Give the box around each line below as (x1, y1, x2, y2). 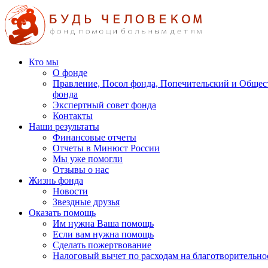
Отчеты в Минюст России (53, 143, 160, 154)
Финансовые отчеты (53, 132, 136, 143)
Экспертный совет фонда (53, 100, 156, 111)
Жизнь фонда (29, 175, 83, 186)
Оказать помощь (29, 208, 96, 218)
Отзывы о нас (53, 165, 109, 175)
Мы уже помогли (53, 154, 123, 165)
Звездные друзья (53, 197, 120, 208)
